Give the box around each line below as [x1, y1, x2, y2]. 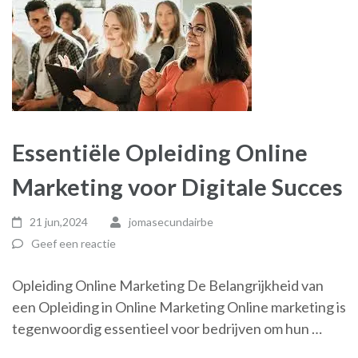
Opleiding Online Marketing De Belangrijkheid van [12, 276, 324, 294]
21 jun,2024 [30, 215, 89, 229]
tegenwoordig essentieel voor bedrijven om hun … [12, 320, 322, 337]
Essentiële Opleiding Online [12, 138, 308, 166]
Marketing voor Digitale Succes [12, 173, 343, 201]
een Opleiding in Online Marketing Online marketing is [12, 298, 346, 316]
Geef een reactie [31, 237, 116, 250]
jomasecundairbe [128, 215, 213, 229]
